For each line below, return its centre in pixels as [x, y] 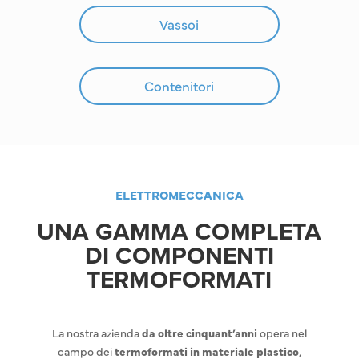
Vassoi [179, 24]
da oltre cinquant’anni [199, 333]
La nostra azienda [97, 333]
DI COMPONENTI [179, 256]
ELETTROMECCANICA [179, 194]
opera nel [282, 333]
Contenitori [179, 86]
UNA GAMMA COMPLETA [179, 232]
